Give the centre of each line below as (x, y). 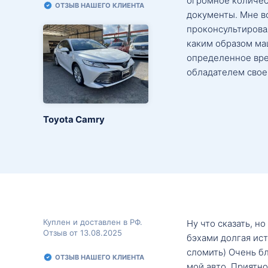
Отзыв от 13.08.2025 (83, 232)
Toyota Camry (74, 119)
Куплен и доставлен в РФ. (93, 222)
